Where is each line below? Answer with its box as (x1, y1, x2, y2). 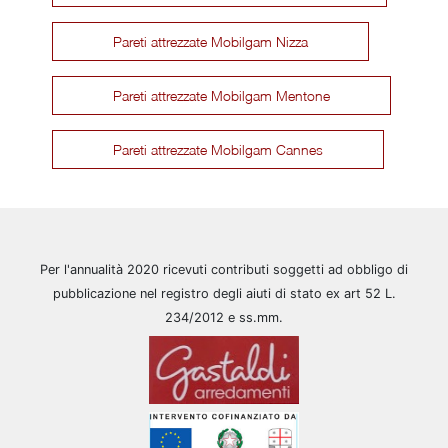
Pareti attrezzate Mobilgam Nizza (113, 32, 309, 50)
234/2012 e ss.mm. (165, 309, 283, 325)
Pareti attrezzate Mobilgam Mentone (113, 86, 331, 104)
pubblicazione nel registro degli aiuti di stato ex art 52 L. (52, 285, 396, 301)
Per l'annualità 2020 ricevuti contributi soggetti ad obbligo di (40, 261, 408, 277)
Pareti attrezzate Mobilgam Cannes (113, 140, 324, 158)
